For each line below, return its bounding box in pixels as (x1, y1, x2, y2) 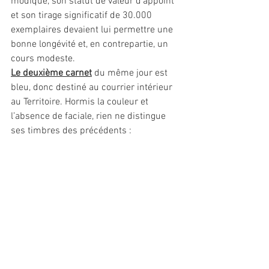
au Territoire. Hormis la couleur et (11, 95, 151, 108)
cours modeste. (11, 52, 75, 65)
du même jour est (92, 67, 170, 79)
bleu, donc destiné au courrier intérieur (11, 81, 175, 94)
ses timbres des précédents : (11, 124, 131, 137)
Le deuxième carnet (11, 67, 92, 79)
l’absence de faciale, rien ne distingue (11, 110, 168, 122)
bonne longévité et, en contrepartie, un (11, 38, 171, 50)
